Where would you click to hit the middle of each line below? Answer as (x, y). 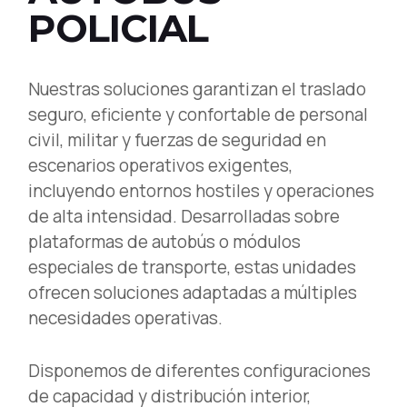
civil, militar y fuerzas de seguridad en (178, 140)
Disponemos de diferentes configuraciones (200, 371)
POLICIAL (119, 28)
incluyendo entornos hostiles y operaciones (202, 191)
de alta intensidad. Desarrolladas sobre (184, 216)
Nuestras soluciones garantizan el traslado (198, 89)
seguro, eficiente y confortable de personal (199, 114)
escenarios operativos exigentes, (161, 165)
